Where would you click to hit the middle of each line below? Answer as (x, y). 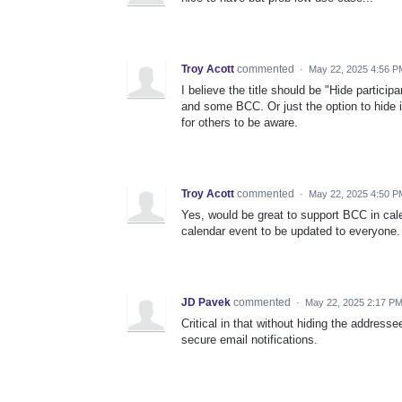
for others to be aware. (240, 123)
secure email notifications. (249, 340)
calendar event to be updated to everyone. (291, 232)
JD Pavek (206, 303)
